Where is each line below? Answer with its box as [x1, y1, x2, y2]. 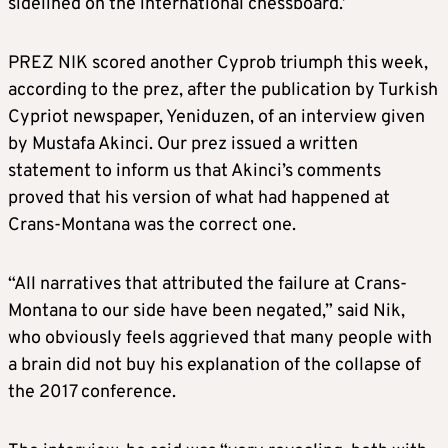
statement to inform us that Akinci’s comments [8, 160, 381, 184]
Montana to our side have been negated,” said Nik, [8, 300, 405, 324]
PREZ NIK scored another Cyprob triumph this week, [8, 52, 428, 76]
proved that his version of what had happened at [8, 187, 390, 211]
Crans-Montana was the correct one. [8, 214, 296, 238]
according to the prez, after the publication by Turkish [8, 79, 438, 103]
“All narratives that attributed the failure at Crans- [8, 273, 407, 297]
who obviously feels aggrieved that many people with [8, 327, 432, 351]
